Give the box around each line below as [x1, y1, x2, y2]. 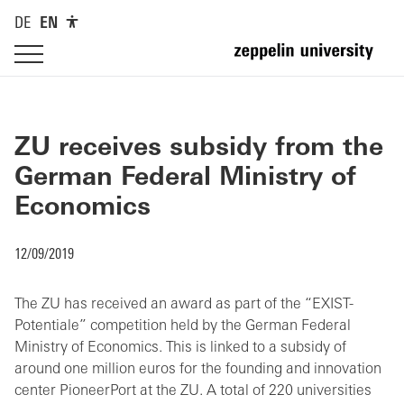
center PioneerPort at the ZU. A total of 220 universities [14, 384, 372, 399]
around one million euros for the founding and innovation [14, 363, 381, 377]
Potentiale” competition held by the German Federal [14, 319, 351, 334]
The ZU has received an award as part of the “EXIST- [14, 298, 353, 312]
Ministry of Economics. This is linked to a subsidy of [14, 341, 346, 355]
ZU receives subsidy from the [14, 136, 383, 161]
